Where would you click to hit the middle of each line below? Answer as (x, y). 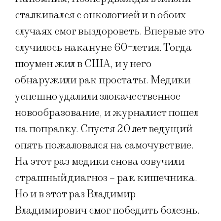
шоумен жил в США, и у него (83, 64)
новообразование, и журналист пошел (107, 112)
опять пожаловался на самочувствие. (104, 145)
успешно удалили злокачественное (98, 96)
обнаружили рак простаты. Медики (103, 80)
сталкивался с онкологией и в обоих (100, 15)
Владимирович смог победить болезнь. (108, 210)
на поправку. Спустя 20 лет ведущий (104, 129)
